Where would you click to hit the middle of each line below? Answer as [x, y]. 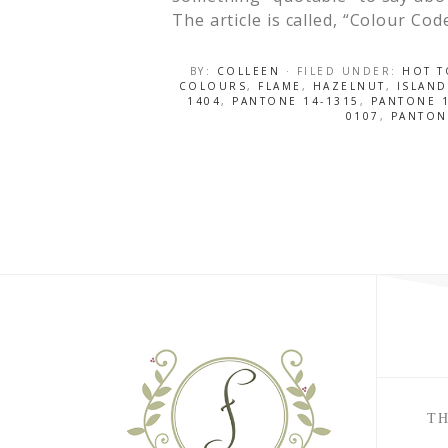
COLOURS [212, 86]
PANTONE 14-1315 [296, 101]
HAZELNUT [349, 86]
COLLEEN [248, 71]
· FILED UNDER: [344, 71]
